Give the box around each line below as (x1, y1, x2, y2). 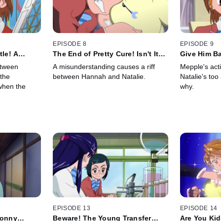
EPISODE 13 (53, 205, 91, 212)
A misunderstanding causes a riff (53, 62, 155, 71)
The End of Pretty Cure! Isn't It (53, 49, 159, 58)
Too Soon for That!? (53, 57, 123, 66)
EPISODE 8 (53, 40, 87, 47)
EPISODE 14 (180, 205, 218, 212)
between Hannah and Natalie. (53, 72, 146, 80)
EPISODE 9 (180, 40, 214, 47)
